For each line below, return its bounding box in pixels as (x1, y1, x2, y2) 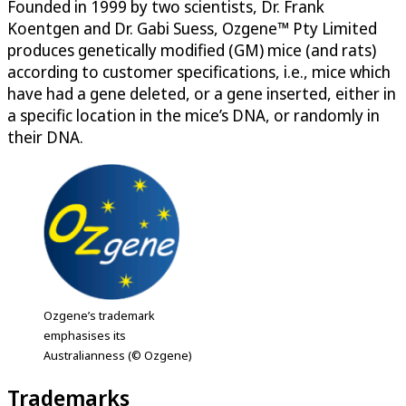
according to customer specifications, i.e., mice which (7, 60, 391, 82)
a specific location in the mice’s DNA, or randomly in (7, 103, 380, 126)
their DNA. (7, 125, 83, 148)
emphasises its (43, 326, 126, 343)
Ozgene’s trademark (43, 306, 155, 324)
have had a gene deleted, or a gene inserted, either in (7, 82, 396, 104)
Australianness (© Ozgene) (43, 346, 192, 363)
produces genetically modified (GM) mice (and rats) (7, 38, 376, 61)
